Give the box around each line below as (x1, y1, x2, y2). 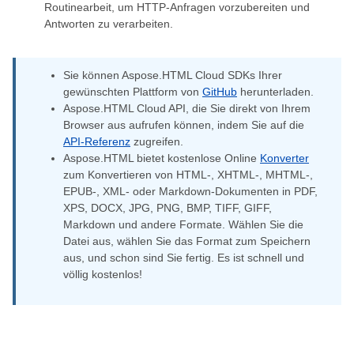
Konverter (260, 152, 309, 164)
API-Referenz (63, 135, 130, 148)
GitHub (202, 85, 237, 98)
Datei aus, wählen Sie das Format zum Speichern (63, 235, 311, 247)
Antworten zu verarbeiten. (44, 17, 173, 30)
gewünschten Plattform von (63, 85, 202, 98)
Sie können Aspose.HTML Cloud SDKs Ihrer (63, 69, 282, 81)
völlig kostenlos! (63, 268, 142, 281)
